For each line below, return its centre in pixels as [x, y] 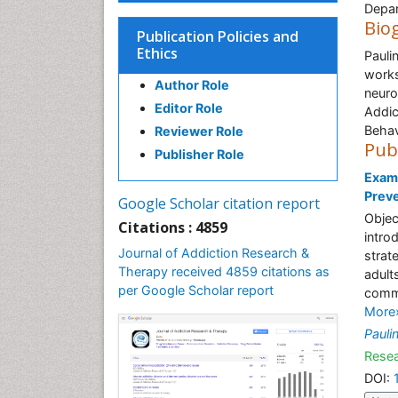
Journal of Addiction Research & [214, 253]
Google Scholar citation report [219, 203]
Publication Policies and [218, 36]
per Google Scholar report [196, 290]
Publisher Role [199, 154]
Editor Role [189, 108]
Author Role [192, 85]
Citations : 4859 [173, 227]
